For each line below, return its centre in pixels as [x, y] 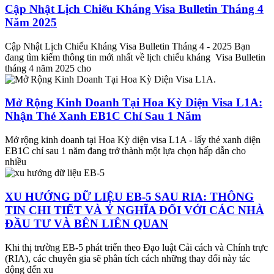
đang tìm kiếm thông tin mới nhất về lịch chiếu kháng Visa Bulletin [135, 57]
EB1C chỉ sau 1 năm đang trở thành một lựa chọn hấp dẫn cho [125, 151]
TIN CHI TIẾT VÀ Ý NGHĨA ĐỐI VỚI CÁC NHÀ [135, 210]
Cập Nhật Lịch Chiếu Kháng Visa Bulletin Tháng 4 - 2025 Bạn [128, 46]
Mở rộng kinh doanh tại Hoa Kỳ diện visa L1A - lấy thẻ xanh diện [133, 140]
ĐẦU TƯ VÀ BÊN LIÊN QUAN [87, 223]
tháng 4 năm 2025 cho [48, 68]
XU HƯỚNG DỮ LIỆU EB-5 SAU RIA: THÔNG [129, 196]
